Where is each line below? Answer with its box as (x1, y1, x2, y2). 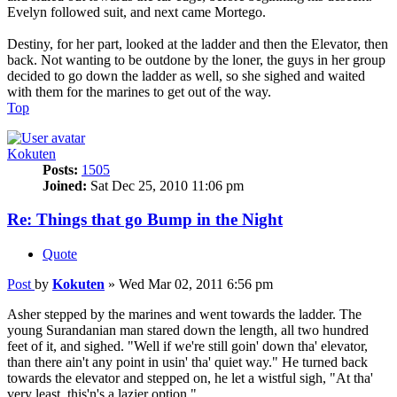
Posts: (43, 161, 78, 177)
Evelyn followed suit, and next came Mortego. (7, 4, 266, 19)
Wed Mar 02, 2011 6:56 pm (119, 276, 273, 292)
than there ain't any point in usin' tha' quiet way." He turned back (7, 354, 368, 370)
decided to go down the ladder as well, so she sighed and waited (7, 67, 365, 83)
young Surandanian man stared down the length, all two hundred (7, 323, 369, 339)
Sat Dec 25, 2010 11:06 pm (87, 177, 244, 193)
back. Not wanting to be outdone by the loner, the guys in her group (7, 51, 385, 67)
